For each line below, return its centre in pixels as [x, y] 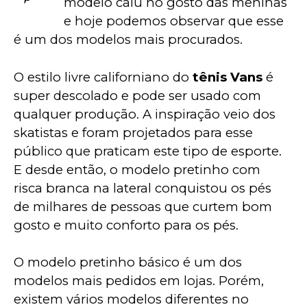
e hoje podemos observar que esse [175, 21]
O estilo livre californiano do [103, 77]
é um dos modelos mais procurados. [128, 39]
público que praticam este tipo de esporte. [149, 151]
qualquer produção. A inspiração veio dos [146, 114]
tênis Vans [228, 77]
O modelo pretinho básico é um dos [130, 262]
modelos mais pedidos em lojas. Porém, [140, 281]
